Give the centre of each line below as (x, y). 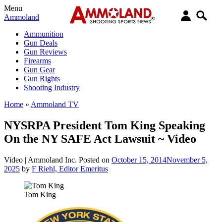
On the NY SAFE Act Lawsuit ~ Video (100, 139)
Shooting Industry (52, 87)
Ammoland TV (55, 104)
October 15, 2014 (139, 160)
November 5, (187, 160)
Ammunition (44, 34)
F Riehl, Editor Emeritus (70, 168)
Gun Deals (41, 43)
